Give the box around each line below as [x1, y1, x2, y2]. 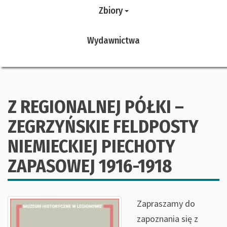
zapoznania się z [137, 213, 198, 224]
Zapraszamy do [137, 198, 195, 209]
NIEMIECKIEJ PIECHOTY [8, 135, 175, 158]
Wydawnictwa [87, 34, 140, 46]
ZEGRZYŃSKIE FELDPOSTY [8, 116, 199, 138]
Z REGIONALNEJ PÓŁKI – [8, 96, 184, 118]
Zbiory [98, 5, 125, 16]
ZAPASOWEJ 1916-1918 [8, 155, 172, 177]
